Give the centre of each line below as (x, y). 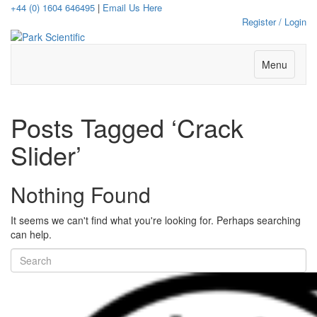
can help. (31, 235)
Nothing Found (81, 195)
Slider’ (46, 155)
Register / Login (274, 22)
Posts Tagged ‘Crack (127, 127)
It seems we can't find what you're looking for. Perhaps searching (156, 220)
